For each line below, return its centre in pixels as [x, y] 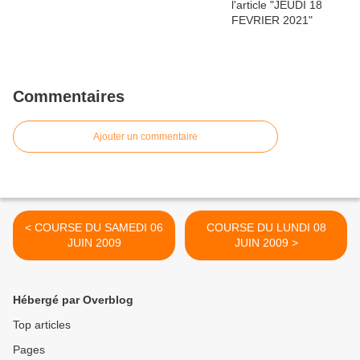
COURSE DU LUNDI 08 [266, 228]
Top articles [42, 325]
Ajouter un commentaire [145, 137]
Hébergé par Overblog [73, 300]
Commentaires [69, 97]
